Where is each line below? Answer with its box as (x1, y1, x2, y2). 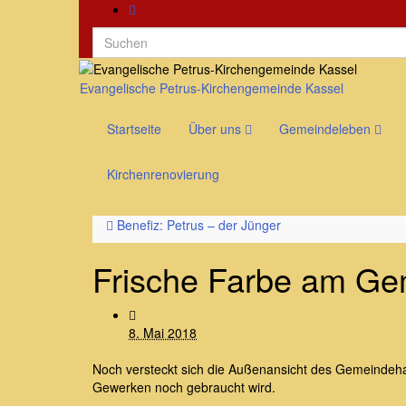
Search (92, 26, 134, 44)
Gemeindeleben (279, 120, 374, 139)
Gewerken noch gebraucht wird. (92, 378, 279, 397)
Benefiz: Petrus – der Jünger (117, 216, 281, 235)
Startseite (107, 120, 161, 139)
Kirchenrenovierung (107, 165, 219, 184)
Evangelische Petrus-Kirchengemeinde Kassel (80, 79, 343, 98)
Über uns (188, 120, 245, 139)
